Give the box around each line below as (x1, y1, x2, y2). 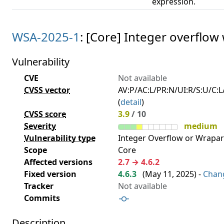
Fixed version (24, 168, 76, 179)
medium (184, 120, 217, 131)
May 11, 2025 (145, 168, 194, 179)
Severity (24, 120, 56, 131)
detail (120, 96, 141, 107)
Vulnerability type (24, 132, 95, 143)
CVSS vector (24, 84, 70, 95)
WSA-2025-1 (12, 28, 80, 45)
